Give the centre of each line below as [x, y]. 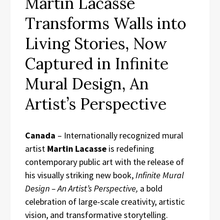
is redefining [130, 148]
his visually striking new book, [80, 175]
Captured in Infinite [97, 63]
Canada [40, 135]
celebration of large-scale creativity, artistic [105, 201]
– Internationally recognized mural [119, 135]
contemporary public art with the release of [105, 162]
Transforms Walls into [106, 23]
